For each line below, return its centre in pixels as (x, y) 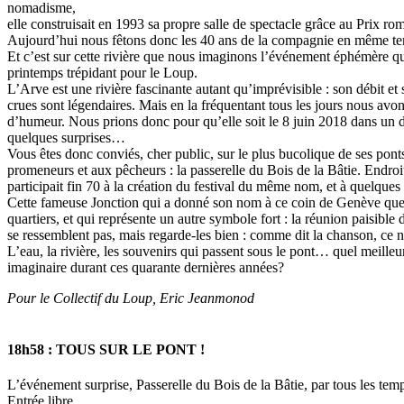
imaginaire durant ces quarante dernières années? (146, 267)
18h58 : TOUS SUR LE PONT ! (106, 349)
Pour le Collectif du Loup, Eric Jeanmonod (131, 298)
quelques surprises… (66, 137)
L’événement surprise (68, 385)
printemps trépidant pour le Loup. (102, 72)
